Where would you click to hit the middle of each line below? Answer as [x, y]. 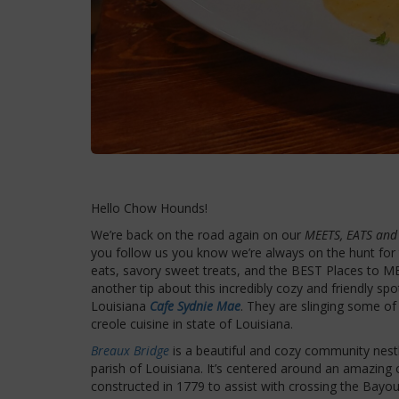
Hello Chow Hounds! [149, 208]
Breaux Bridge [130, 350]
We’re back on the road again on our [196, 234]
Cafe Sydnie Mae [195, 305]
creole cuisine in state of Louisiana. [192, 323]
